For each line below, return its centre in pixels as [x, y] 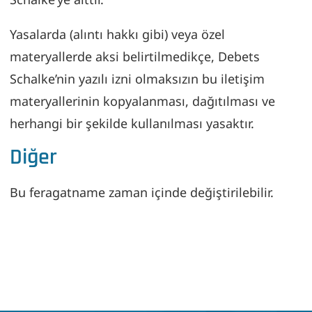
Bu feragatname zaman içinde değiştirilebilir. [142, 192]
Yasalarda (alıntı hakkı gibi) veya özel [118, 34]
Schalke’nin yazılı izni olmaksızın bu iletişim [138, 78]
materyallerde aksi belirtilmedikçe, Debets [135, 56]
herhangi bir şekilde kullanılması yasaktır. [132, 123]
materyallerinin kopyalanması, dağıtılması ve [143, 101]
